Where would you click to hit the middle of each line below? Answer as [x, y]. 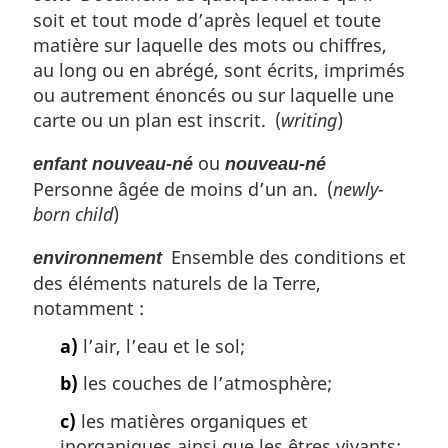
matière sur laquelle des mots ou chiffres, [210, 45]
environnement [97, 258]
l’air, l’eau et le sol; [161, 345]
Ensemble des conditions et [284, 257]
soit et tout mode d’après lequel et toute [207, 20]
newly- [358, 189]
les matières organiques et [192, 421]
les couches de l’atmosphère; [205, 383]
